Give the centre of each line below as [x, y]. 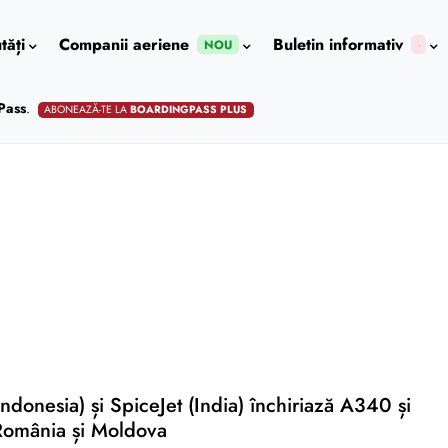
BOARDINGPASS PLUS [189, 109]
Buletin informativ [337, 44]
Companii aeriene [123, 44]
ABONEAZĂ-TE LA [87, 109]
